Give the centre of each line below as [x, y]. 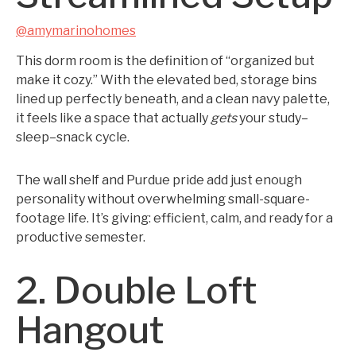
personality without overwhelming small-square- [163, 199]
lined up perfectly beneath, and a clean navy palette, [173, 99]
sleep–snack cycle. [73, 137]
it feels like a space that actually [113, 118]
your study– [273, 118]
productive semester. [81, 237]
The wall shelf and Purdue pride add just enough [159, 180]
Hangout [90, 330]
